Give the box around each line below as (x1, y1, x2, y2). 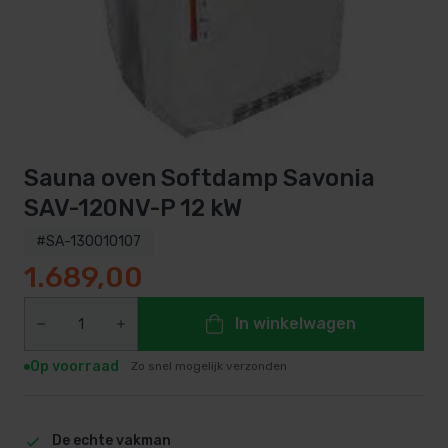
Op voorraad (30, 358, 120, 376)
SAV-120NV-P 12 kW (24, 194, 242, 223)
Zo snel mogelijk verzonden (131, 359, 288, 374)
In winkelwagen (234, 314, 356, 334)
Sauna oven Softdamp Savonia (24, 164, 375, 193)
